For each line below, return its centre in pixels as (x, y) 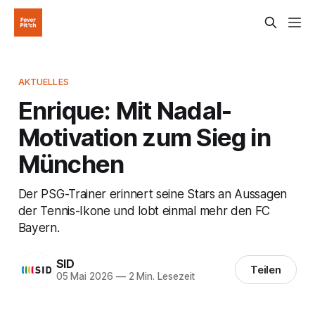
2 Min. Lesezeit (160, 277)
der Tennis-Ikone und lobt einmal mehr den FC (144, 210)
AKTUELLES (43, 81)
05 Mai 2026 (84, 277)
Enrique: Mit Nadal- (125, 110)
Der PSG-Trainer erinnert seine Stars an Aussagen (152, 193)
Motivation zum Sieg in (144, 137)
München (71, 163)
